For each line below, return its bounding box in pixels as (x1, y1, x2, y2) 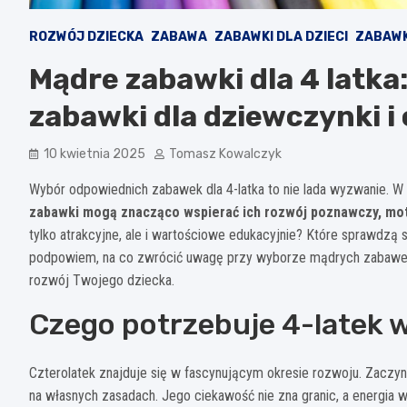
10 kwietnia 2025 (44, 145, 145, 162)
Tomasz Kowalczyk (169, 145, 282, 162)
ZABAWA (151, 28, 207, 45)
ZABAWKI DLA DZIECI (214, 28, 348, 45)
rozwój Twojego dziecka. (29, 271, 174, 289)
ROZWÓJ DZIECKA (29, 28, 144, 45)
